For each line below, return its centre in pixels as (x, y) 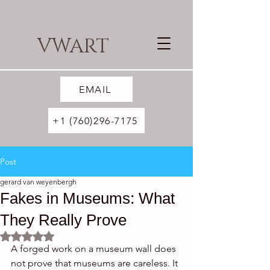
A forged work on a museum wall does (95, 249)
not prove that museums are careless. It (96, 263)
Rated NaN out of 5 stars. (74, 235)
